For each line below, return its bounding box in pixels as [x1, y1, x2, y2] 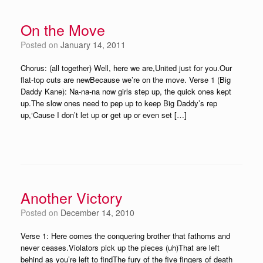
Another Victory [21, 187, 123, 208]
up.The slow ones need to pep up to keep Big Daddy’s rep [21, 97, 217, 109]
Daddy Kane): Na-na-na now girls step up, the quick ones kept [21, 86, 231, 97]
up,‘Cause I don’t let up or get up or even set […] [21, 109, 187, 120]
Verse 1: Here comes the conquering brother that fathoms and [21, 230, 230, 241]
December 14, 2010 [60, 207, 134, 218]
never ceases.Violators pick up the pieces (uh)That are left [21, 242, 220, 253]
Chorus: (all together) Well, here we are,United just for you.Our [21, 62, 232, 73]
